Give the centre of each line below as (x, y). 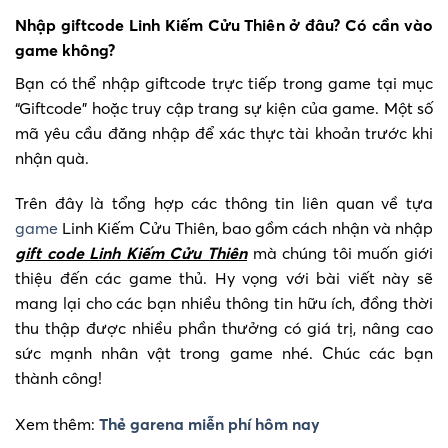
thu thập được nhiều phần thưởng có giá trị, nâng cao (224, 328)
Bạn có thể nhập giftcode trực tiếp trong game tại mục (224, 82)
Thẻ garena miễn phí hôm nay (209, 424)
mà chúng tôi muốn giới (340, 253)
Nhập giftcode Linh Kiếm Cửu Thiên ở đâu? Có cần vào (224, 24)
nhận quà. (52, 157)
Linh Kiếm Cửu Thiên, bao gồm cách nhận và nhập (245, 228)
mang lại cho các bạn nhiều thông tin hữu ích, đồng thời (224, 303)
